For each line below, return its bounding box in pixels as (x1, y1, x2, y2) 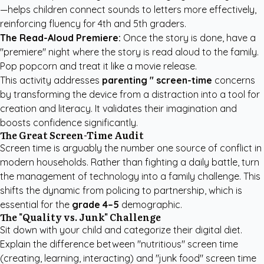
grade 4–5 (72, 199, 119, 210)
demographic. (119, 199, 182, 210)
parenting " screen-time (102, 74, 212, 86)
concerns (212, 74, 255, 86)
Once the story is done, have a (121, 32, 256, 44)
